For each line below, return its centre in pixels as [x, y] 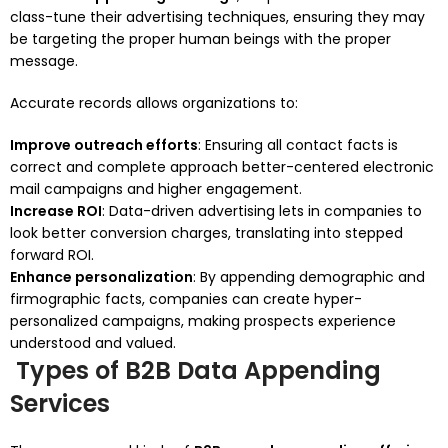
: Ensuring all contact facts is [298, 145]
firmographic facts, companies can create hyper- [186, 299]
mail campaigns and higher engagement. [156, 189]
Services [60, 403]
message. [44, 61]
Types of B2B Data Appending [195, 370]
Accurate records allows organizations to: [154, 103]
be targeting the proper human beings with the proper [200, 39]
